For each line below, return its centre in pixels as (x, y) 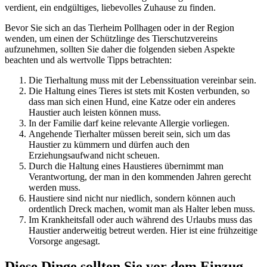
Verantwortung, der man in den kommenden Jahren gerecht (140, 177)
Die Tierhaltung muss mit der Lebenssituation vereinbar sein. (142, 80)
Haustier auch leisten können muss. (95, 113)
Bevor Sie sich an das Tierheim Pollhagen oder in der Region (119, 28)
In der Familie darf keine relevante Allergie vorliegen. (129, 123)
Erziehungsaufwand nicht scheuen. (94, 156)
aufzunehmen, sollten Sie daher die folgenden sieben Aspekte (120, 49)
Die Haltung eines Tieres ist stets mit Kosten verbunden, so (139, 91)
